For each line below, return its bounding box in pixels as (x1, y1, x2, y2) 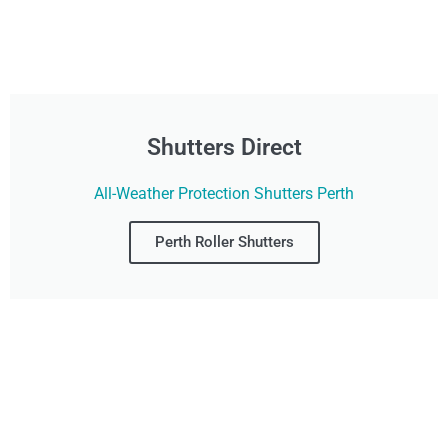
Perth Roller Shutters (154, 233, 294, 252)
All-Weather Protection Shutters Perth (94, 184, 354, 204)
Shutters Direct (146, 134, 302, 162)
